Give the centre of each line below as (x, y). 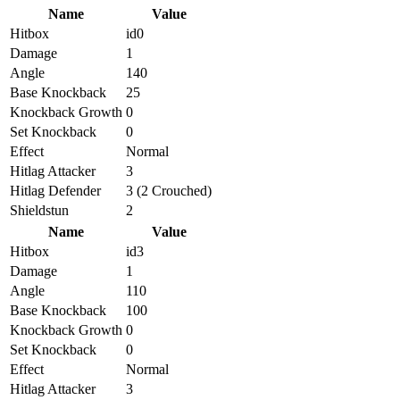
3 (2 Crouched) (169, 190)
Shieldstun (39, 210)
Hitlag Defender (55, 190)
